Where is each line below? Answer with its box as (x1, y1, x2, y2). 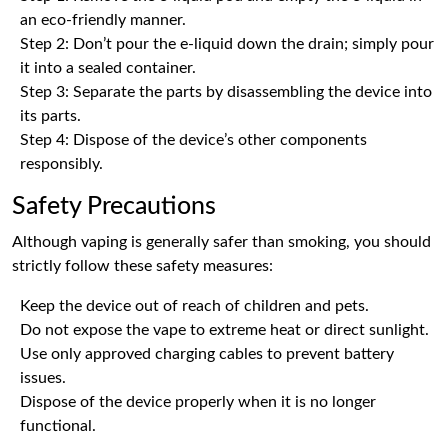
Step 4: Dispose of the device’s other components (20, 132, 367, 149)
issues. (20, 370, 66, 387)
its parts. (20, 108, 81, 125)
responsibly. (20, 156, 103, 173)
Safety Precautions (12, 194, 216, 220)
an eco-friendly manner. (20, 12, 186, 29)
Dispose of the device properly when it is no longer (20, 394, 376, 411)
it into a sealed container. (20, 60, 196, 77)
